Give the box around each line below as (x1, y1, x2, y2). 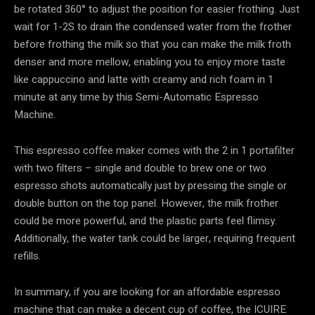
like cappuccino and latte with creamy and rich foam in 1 (14, 71, 274, 87)
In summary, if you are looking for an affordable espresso (14, 283, 281, 300)
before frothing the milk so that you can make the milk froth (14, 36, 291, 52)
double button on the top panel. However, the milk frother (14, 195, 278, 211)
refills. (14, 247, 41, 264)
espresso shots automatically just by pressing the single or (14, 177, 287, 193)
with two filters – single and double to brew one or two (14, 160, 266, 176)
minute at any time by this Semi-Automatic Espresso (14, 89, 259, 105)
